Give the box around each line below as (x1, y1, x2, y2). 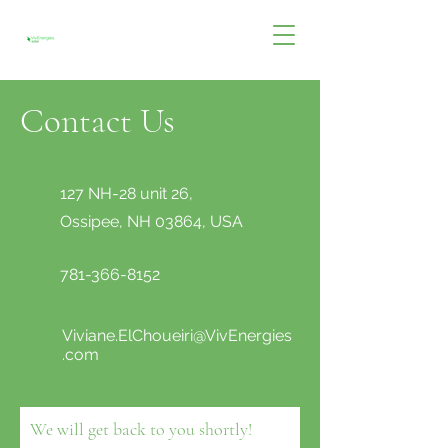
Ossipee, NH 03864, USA (60, 212, 243, 231)
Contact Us (20, 100, 175, 142)
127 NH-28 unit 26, (60, 184, 193, 203)
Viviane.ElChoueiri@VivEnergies (62, 326, 292, 345)
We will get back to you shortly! (30, 418, 252, 440)
